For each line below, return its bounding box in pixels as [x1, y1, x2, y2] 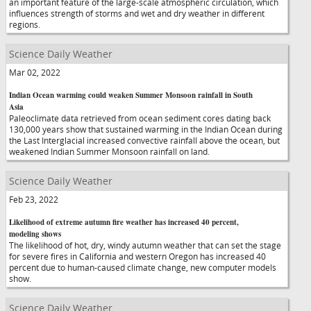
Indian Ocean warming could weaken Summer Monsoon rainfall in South [9, 90, 253, 101]
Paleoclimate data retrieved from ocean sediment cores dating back [9, 112, 271, 124]
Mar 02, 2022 [9, 67, 60, 78]
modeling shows [9, 228, 61, 239]
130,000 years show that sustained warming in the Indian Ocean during [9, 124, 283, 135]
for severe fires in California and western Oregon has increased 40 [9, 251, 266, 262]
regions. [9, 19, 40, 30]
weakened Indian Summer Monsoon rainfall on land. [9, 146, 210, 157]
